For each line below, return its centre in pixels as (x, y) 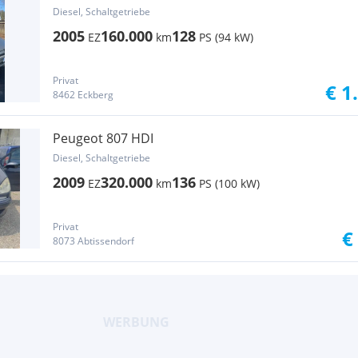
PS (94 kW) (226, 37)
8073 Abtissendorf (93, 241)
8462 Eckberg (83, 95)
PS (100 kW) (229, 183)
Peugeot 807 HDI (103, 138)
